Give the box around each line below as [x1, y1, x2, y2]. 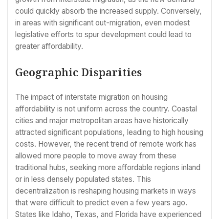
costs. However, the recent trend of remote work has [15, 139, 197, 149]
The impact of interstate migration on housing [15, 92, 168, 102]
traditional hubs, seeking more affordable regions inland [15, 163, 200, 173]
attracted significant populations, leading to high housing [15, 128, 203, 137]
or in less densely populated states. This [15, 175, 151, 184]
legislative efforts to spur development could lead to [15, 30, 192, 40]
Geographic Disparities [15, 65, 142, 80]
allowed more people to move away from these [15, 151, 176, 161]
